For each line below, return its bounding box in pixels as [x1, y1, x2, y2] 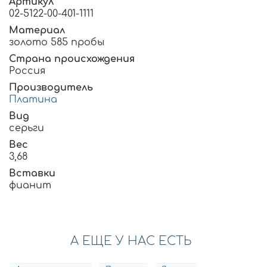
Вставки [9, 168, 55, 179]
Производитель [9, 82, 93, 94]
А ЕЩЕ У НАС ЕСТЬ [70, 234, 192, 249]
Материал [9, 25, 65, 36]
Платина [9, 94, 57, 105]
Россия [9, 66, 45, 77]
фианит [9, 180, 51, 191]
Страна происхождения [9, 54, 135, 65]
